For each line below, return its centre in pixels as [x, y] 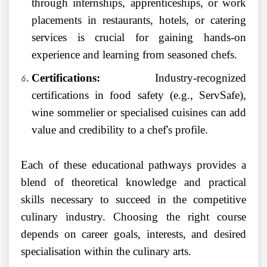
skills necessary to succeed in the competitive [133, 200]
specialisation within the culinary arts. [106, 252]
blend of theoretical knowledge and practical [133, 182]
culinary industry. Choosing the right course [133, 217]
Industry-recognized [173, 78]
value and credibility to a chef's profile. [120, 130]
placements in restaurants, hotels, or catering [139, 20]
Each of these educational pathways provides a [133, 165]
